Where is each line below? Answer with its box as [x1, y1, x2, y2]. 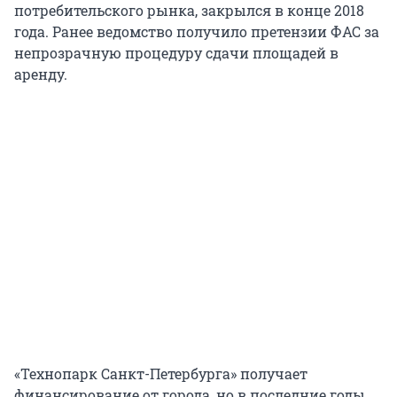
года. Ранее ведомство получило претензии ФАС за [14, 22, 379, 42]
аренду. [14, 65, 67, 84]
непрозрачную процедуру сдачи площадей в [14, 43, 339, 63]
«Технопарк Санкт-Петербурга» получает [14, 364, 307, 384]
